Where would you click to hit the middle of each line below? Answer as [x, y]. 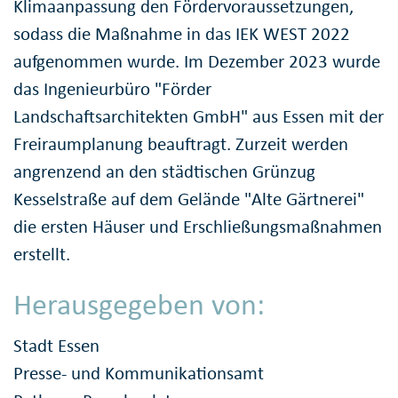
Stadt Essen [56, 345]
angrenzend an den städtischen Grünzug [164, 172]
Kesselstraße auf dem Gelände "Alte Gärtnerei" [189, 199]
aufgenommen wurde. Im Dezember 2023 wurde [197, 62]
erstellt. [42, 255]
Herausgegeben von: [139, 305]
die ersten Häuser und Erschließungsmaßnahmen [198, 227]
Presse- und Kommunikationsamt [139, 373]
